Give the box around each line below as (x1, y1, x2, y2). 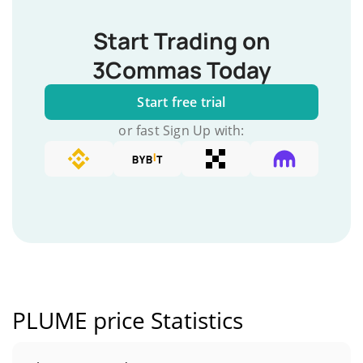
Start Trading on (92, 25, 271, 56)
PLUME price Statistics (12, 305, 243, 335)
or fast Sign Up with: (118, 122, 245, 139)
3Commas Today (92, 54, 271, 85)
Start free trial (137, 93, 226, 111)
